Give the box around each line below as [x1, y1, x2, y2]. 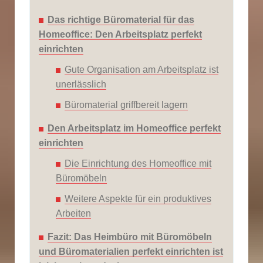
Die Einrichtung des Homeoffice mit [65, 158, 211, 168]
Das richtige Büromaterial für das [48, 14, 194, 25]
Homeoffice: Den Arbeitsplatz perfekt [39, 29, 202, 39]
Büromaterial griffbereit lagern [65, 99, 188, 110]
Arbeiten [56, 208, 91, 218]
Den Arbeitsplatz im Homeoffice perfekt [48, 123, 221, 133]
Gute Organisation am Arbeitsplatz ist [65, 64, 218, 75]
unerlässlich [56, 79, 106, 89]
